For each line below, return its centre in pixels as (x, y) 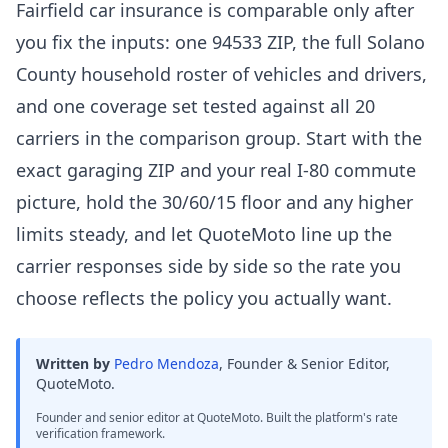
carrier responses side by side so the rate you (208, 266)
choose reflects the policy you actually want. (204, 298)
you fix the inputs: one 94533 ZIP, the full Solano (220, 42)
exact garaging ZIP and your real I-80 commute (216, 170)
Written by (73, 363)
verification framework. (100, 433)
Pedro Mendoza (166, 363)
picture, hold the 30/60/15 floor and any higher (214, 202)
